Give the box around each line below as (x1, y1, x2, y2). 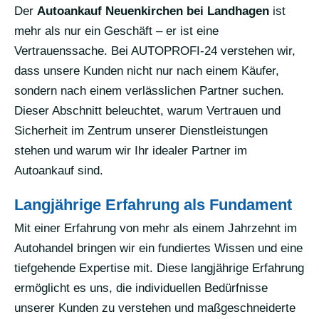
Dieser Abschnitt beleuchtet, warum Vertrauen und (14, 103, 281, 117)
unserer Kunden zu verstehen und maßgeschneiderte (14, 300, 296, 315)
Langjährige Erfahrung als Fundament (14, 195, 292, 214)
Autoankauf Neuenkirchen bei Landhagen (37, 4, 269, 18)
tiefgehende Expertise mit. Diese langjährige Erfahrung (14, 261, 304, 275)
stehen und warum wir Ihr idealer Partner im (14, 143, 247, 157)
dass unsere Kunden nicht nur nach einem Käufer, (14, 63, 279, 78)
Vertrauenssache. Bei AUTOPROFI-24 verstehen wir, (14, 43, 296, 58)
